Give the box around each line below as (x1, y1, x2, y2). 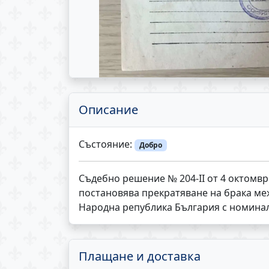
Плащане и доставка (79, 248, 201, 265)
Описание (79, 101, 138, 118)
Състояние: (79, 138, 134, 151)
